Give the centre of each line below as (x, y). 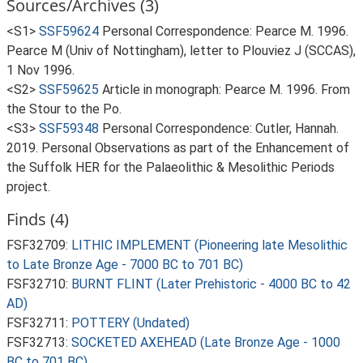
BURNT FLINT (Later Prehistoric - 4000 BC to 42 (211, 284)
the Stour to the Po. (64, 109)
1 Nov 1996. (41, 70)
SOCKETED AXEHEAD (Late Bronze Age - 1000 (206, 342)
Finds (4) (38, 219)
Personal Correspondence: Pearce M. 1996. (225, 31)
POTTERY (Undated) (130, 323)
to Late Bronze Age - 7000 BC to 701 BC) (125, 265)
